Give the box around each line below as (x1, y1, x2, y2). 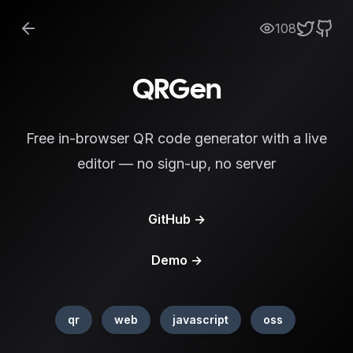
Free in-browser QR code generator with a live (26, 130, 327, 147)
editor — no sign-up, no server (77, 155, 276, 172)
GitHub (147, 211, 194, 227)
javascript (172, 313, 229, 326)
